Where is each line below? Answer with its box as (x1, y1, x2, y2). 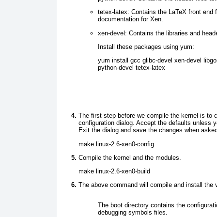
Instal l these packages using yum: (98, 43, 194, 50)
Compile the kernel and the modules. (78, 154, 181, 161)
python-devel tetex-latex (98, 64, 165, 72)
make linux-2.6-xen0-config (78, 140, 154, 148)
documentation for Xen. (98, 15, 163, 23)
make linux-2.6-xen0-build (78, 168, 150, 175)
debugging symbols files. (98, 208, 168, 216)
